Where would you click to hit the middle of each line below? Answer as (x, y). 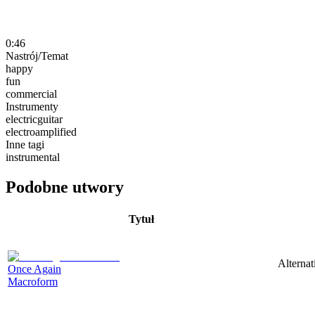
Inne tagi (25, 144)
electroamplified (41, 131)
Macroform (33, 281)
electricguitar (34, 119)
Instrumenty (32, 106)
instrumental (33, 157)
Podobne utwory (65, 187)
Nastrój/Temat (37, 56)
